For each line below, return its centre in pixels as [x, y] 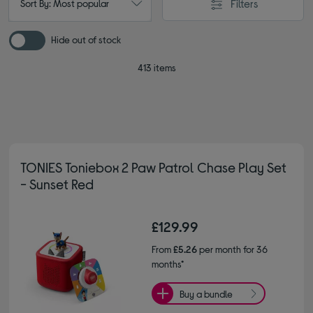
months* [168, 264]
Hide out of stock [86, 39]
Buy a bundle [206, 293]
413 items [156, 67]
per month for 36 [232, 249]
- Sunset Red [57, 184]
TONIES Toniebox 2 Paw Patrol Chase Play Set [154, 167]
